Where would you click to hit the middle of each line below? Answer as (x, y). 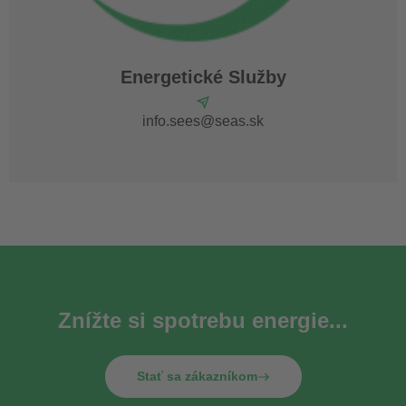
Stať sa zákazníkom (197, 377)
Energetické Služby (203, 77)
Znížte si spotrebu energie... (203, 321)
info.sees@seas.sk (203, 121)
